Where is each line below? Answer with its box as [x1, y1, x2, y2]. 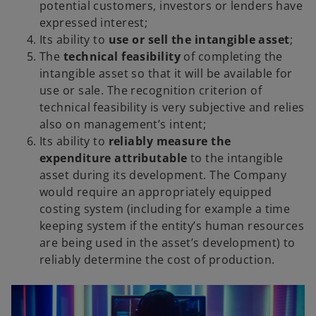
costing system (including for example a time [39, 201, 291, 217]
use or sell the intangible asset [105, 32, 290, 48]
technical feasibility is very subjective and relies [39, 99, 305, 116]
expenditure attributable [39, 150, 188, 166]
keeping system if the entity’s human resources [39, 218, 305, 234]
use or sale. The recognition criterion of [39, 83, 262, 99]
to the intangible [187, 150, 284, 166]
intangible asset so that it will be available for [39, 66, 293, 82]
